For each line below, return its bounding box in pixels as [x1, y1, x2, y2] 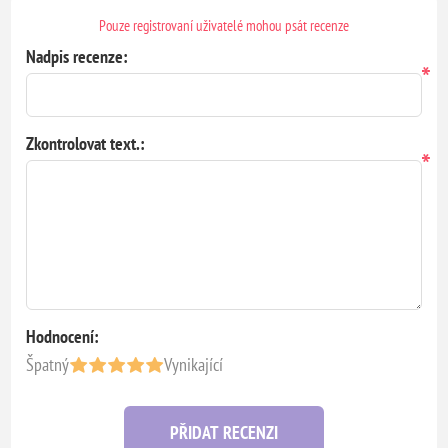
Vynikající [164, 353, 224, 377]
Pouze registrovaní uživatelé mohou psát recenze [99, 16, 349, 36]
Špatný [26, 353, 70, 377]
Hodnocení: [26, 325, 100, 349]
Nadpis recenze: [26, 45, 129, 69]
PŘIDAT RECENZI [170, 421, 278, 445]
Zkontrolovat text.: [26, 132, 146, 156]
